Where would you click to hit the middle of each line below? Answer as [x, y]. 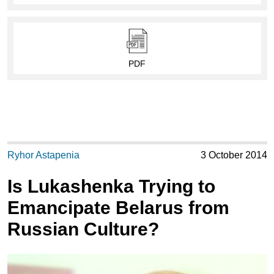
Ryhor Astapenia [43, 155]
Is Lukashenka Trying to [111, 187]
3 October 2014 [234, 155]
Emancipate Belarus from [118, 208]
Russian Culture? [83, 229]
